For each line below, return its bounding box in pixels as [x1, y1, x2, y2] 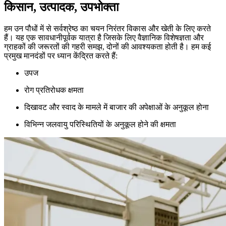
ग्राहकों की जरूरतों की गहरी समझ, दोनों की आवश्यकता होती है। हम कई [4, 42, 211, 51]
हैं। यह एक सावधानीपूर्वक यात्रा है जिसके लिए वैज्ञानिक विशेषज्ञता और [4, 33, 204, 42]
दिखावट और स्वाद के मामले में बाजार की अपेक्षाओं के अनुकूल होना [24, 103, 209, 112]
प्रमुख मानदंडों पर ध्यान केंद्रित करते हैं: [4, 51, 118, 61]
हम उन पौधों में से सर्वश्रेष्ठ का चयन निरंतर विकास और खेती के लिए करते [4, 24, 211, 33]
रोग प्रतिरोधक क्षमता [24, 86, 84, 95]
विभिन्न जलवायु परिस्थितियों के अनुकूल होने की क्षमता [24, 120, 176, 129]
